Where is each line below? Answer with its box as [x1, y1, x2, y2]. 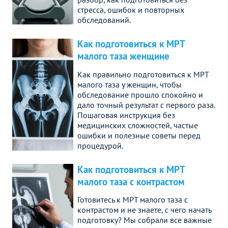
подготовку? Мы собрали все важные [77, 214, 212, 225]
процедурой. [77, 140, 123, 151]
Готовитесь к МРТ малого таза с [77, 194, 188, 205]
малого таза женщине [77, 50, 169, 63]
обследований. [77, 15, 131, 25]
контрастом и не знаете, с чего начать [77, 204, 211, 215]
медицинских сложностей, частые [77, 120, 198, 130]
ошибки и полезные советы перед [77, 130, 201, 140]
